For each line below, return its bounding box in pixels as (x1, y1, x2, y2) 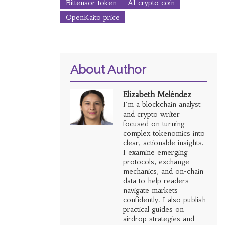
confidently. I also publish (123, 195, 206, 205)
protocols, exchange (123, 157, 189, 167)
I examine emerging (123, 148, 188, 157)
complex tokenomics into (123, 129, 205, 138)
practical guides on (123, 205, 184, 214)
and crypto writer (123, 109, 180, 119)
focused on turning (123, 119, 185, 129)
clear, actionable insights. (123, 138, 204, 148)
